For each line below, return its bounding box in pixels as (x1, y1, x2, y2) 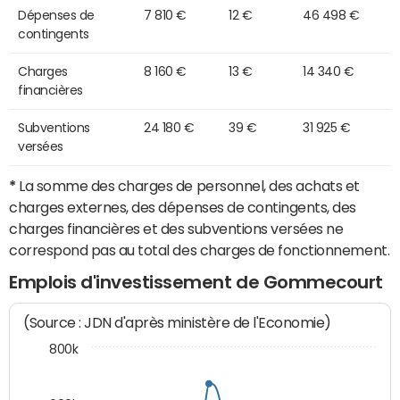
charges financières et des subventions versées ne (9, 221, 344, 236)
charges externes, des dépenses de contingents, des (9, 199, 356, 214)
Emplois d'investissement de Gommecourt (9, 272, 383, 291)
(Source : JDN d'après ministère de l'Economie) (23, 314, 332, 332)
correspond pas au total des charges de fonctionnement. (9, 242, 390, 257)
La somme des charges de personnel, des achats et (15, 178, 361, 193)
